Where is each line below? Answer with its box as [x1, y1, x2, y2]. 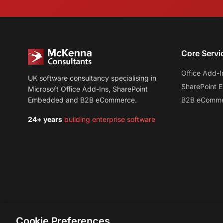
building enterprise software [62, 115, 155, 123]
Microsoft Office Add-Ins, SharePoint [28, 85, 148, 93]
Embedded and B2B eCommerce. [28, 96, 137, 104]
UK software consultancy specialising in [28, 74, 156, 82]
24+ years [28, 115, 62, 123]
